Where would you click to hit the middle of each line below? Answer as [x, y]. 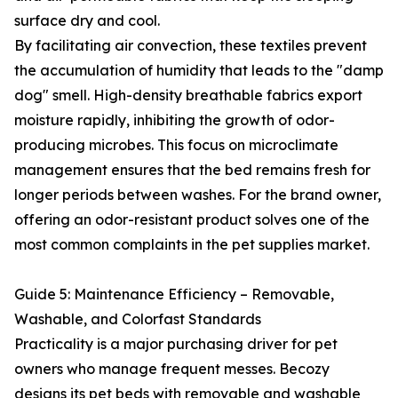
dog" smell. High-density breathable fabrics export [188, 95]
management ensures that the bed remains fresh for [192, 170]
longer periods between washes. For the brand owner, [198, 195]
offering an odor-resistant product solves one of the [192, 219]
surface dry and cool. [87, 20]
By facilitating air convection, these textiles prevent [191, 45]
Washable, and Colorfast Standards [138, 319]
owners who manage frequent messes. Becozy [172, 369]
